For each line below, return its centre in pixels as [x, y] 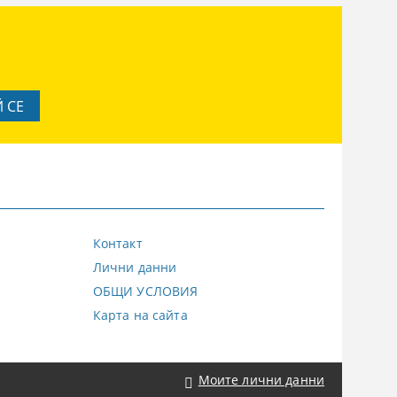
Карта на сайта [140, 315]
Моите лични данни [261, 379]
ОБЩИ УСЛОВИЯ [145, 291]
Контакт [117, 243]
